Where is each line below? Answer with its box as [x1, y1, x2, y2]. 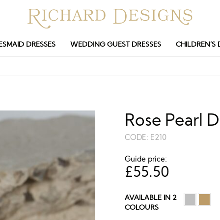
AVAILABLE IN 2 [125, 193, 177, 201]
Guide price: [125, 154, 167, 164]
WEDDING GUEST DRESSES [70, 40, 161, 48]
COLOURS [125, 203, 159, 211]
